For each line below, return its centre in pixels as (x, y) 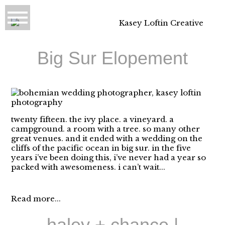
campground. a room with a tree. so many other (106, 129)
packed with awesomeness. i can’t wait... (88, 167)
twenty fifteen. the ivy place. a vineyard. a (93, 119)
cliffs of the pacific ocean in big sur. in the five (101, 148)
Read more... (36, 198)
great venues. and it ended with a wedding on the (107, 138)
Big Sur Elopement (113, 58)
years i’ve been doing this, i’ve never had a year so (109, 157)
